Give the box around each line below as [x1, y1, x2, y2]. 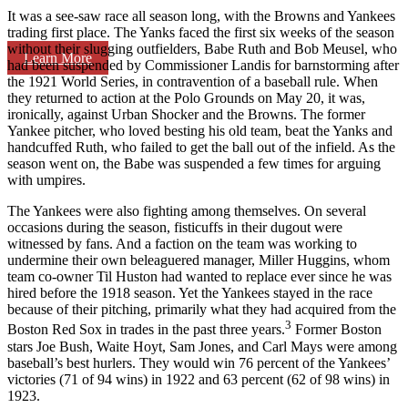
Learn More [24, 49, 92, 66]
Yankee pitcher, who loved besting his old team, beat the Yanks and [7, 123, 393, 139]
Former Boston [291, 321, 382, 338]
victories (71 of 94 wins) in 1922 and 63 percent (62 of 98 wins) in [7, 371, 390, 387]
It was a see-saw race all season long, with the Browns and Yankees [7, 8, 395, 25]
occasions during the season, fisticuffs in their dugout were [7, 219, 342, 236]
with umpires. [7, 172, 86, 189]
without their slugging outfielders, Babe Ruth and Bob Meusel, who [7, 41, 397, 57]
